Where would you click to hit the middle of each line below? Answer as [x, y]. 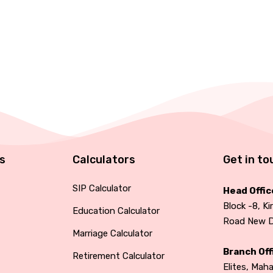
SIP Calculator [101, 188]
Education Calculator [116, 211]
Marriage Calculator [112, 233]
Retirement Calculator [118, 256]
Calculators [104, 160]
